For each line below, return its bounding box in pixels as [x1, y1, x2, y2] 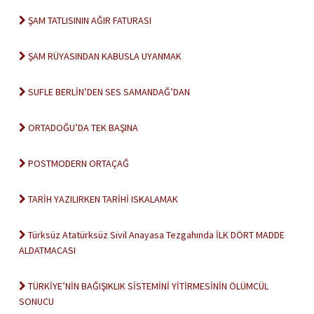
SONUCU [19, 295, 54, 308]
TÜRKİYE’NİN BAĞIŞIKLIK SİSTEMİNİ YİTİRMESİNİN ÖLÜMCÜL [26, 280, 268, 292]
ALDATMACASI [19, 244, 76, 257]
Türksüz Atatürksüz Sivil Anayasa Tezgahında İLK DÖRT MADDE [26, 228, 285, 241]
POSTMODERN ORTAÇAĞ [26, 157, 129, 170]
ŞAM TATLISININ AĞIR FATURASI [26, 14, 151, 27]
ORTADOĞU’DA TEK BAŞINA [26, 121, 138, 134]
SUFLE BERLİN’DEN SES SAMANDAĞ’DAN [26, 86, 190, 98]
